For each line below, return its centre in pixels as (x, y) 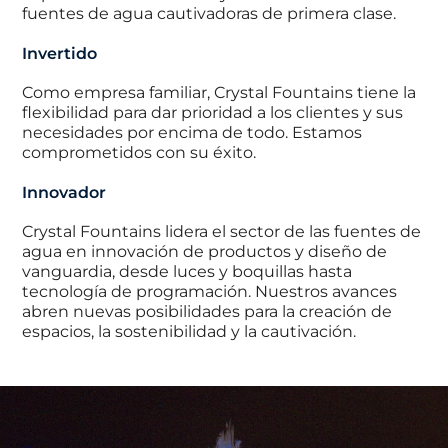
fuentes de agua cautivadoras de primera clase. (209, 13)
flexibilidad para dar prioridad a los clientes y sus (213, 112)
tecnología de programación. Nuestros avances (210, 291)
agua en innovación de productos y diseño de (205, 251)
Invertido (60, 53)
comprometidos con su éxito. (139, 152)
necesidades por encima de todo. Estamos (192, 132)
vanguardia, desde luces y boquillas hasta (187, 271)
